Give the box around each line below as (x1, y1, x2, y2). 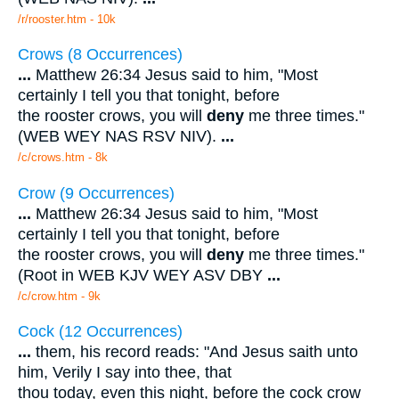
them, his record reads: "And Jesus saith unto (31, 343, 358, 362)
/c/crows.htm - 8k (18, 151, 108, 165)
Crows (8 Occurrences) (18, 45, 183, 64)
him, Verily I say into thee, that (18, 363, 232, 382)
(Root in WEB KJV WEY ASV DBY (18, 265, 267, 284)
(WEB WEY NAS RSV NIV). (18, 127, 221, 146)
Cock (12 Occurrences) (18, 322, 183, 341)
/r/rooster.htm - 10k (18, 12, 116, 26)
